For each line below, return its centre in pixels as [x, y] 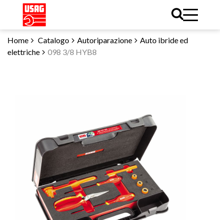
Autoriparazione [105, 40]
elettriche [24, 52]
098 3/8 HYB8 [72, 52]
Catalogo [54, 40]
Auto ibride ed [164, 40]
